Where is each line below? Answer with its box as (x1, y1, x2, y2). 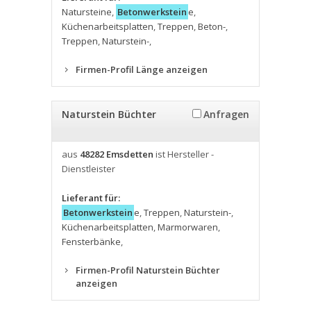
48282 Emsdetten (80, 148, 153, 160)
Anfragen (203, 108, 249, 121)
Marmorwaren (158, 221, 218, 233)
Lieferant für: (62, 192, 120, 204)
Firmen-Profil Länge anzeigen (76, 63, 208, 76)
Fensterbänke (62, 235, 121, 248)
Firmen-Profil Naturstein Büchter (76, 264, 220, 276)
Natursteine (62, 6, 112, 18)
